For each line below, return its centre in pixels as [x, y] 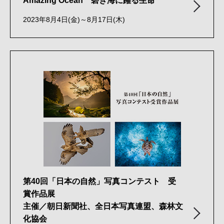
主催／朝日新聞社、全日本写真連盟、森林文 [103, 206]
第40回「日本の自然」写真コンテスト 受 [99, 181]
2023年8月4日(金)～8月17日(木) [74, 19]
